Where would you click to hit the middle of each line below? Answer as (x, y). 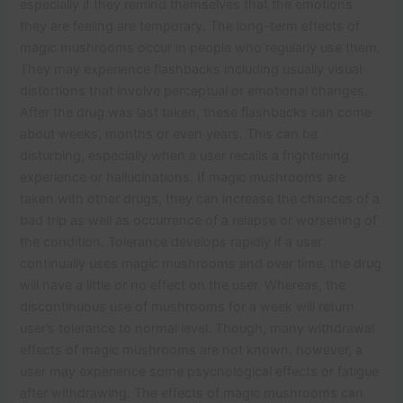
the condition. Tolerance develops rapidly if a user (171, 242)
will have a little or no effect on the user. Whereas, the (183, 285)
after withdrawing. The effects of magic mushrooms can (192, 393)
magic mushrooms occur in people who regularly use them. (201, 47)
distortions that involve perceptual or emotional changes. (194, 90)
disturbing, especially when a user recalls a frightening (185, 155)
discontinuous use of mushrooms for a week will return (188, 306)
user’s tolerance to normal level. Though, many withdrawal (197, 328)
